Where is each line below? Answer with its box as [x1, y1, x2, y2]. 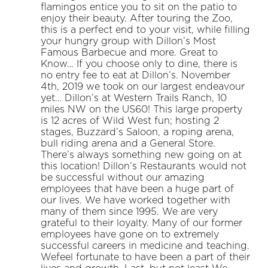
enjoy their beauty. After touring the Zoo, [41, 14, 233, 24]
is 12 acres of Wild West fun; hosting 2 [41, 116, 219, 126]
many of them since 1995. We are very [41, 207, 218, 217]
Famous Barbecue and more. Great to [41, 48, 218, 58]
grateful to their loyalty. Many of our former [41, 218, 242, 229]
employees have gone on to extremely [41, 230, 219, 240]
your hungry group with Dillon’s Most [41, 36, 216, 47]
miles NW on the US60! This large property [41, 105, 242, 115]
